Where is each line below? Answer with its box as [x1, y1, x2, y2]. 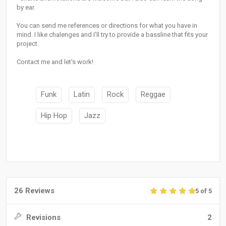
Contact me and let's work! [17, 58, 93, 66]
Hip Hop [41, 110, 67, 120]
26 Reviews [14, 186, 54, 196]
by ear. [17, 4, 35, 12]
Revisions [24, 213, 61, 222]
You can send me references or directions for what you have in [17, 22, 197, 30]
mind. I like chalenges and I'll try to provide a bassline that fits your [17, 31, 208, 39]
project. [17, 40, 39, 48]
